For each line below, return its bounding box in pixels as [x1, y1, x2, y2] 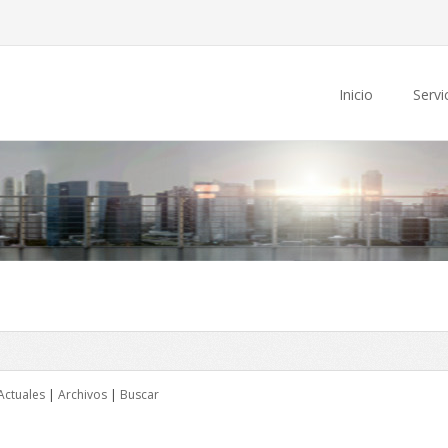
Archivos [57, 386, 107, 403]
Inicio [339, 85, 373, 104]
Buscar [119, 386, 159, 403]
